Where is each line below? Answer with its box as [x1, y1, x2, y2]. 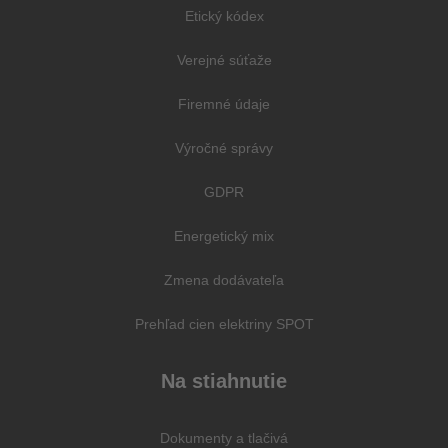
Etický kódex [184, 8, 264, 25]
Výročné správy [175, 140, 273, 157]
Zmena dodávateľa [164, 272, 284, 289]
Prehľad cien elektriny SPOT [134, 316, 314, 333]
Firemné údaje [178, 96, 270, 113]
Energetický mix [174, 228, 274, 245]
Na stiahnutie [161, 370, 287, 393]
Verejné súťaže [176, 52, 272, 69]
